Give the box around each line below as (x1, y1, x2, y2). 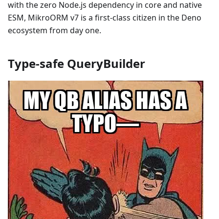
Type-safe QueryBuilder (8, 55, 145, 72)
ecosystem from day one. (8, 25, 101, 36)
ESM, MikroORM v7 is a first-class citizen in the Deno (8, 12, 201, 23)
